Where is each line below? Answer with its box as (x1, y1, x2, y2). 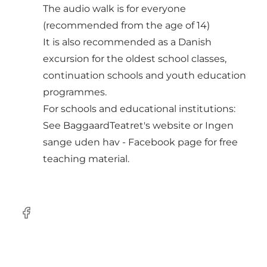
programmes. (43, 86, 107, 98)
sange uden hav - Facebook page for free (43, 136, 238, 148)
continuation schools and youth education (43, 69, 246, 81)
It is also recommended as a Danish (43, 36, 212, 48)
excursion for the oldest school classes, (43, 52, 226, 64)
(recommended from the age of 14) (43, 19, 210, 31)
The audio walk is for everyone (43, 2, 186, 14)
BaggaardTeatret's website (63, 119, 191, 131)
